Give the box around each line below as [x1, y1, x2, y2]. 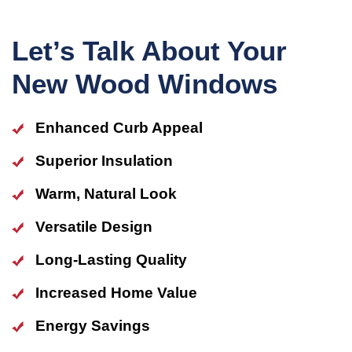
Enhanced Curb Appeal [35, 119, 203, 136]
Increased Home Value [35, 284, 197, 301]
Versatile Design [35, 218, 152, 235]
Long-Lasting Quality [35, 251, 187, 268]
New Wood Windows [12, 68, 277, 99]
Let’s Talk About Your [12, 35, 287, 66]
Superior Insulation [35, 152, 173, 169]
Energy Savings [35, 317, 150, 334]
